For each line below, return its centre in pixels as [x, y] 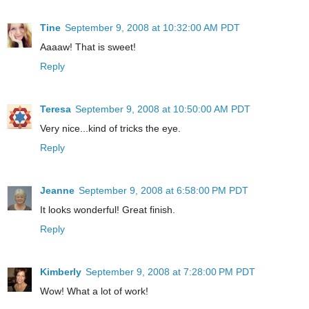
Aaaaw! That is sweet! [88, 47]
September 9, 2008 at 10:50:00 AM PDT [163, 109]
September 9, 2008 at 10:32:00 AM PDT [152, 27]
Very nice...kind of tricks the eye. [110, 128]
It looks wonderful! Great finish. [108, 209]
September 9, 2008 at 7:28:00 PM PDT [170, 271]
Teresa [56, 109]
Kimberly [61, 271]
